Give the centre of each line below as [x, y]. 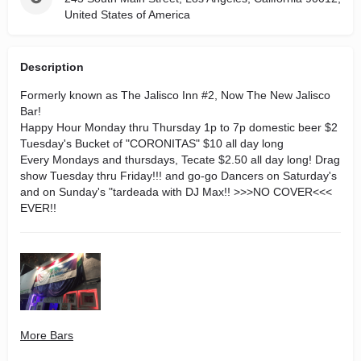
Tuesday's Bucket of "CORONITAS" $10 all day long [152, 143]
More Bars [47, 335]
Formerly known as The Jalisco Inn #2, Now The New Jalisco [175, 95]
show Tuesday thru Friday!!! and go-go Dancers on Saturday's [178, 176]
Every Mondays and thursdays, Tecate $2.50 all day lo [158, 160]
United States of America [127, 15]
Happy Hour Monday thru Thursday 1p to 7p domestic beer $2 [179, 127]
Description [52, 67]
